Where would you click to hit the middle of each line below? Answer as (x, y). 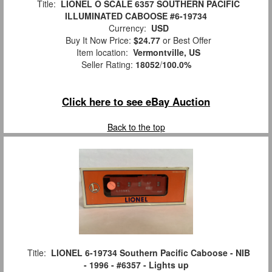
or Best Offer (186, 40)
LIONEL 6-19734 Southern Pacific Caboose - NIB (150, 252)
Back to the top (136, 127)
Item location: (102, 52)
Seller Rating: (108, 64)
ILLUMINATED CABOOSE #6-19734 (136, 15)
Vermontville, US (167, 52)
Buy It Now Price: (97, 40)
